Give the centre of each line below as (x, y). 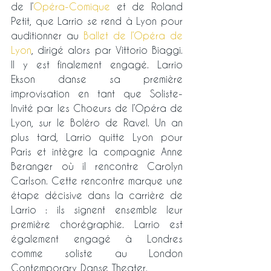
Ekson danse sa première (97, 79)
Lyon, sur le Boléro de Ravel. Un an (97, 123)
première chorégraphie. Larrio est (97, 224)
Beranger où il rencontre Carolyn (97, 166)
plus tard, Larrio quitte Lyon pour (97, 137)
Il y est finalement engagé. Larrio (97, 65)
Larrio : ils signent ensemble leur (97, 210)
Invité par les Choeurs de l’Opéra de (97, 108)
